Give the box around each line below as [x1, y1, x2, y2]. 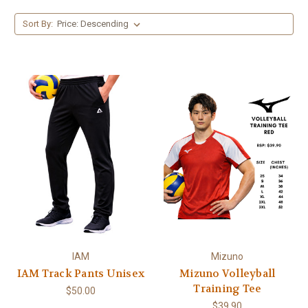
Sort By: [22, 18, 53, 29]
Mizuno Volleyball [179, 266, 276, 280]
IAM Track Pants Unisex [16, 266, 144, 280]
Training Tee [193, 281, 262, 296]
